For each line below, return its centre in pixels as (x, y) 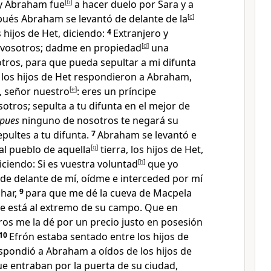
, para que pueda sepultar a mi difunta (108, 62)
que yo (162, 164)
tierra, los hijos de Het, (151, 149)
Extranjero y (141, 33)
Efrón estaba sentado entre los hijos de (99, 237)
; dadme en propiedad (91, 48)
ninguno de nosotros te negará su (99, 120)
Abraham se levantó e (147, 135)
